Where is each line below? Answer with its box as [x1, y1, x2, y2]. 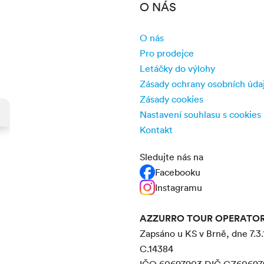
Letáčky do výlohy [140, 62, 215, 74]
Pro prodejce [140, 47, 194, 59]
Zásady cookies [140, 93, 203, 105]
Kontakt [140, 124, 173, 136]
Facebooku [155, 166, 200, 178]
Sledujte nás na [140, 151, 203, 163]
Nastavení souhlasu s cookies [140, 108, 261, 120]
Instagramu [155, 181, 202, 193]
